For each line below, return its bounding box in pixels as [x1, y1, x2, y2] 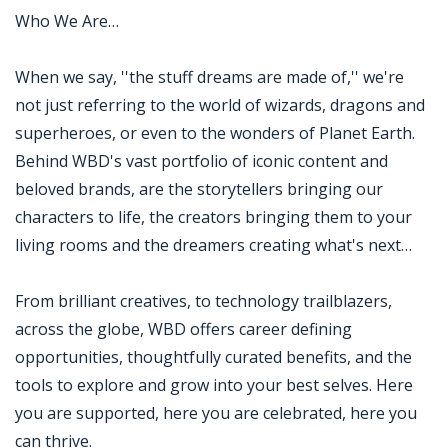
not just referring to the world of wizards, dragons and [15, 94, 425, 116]
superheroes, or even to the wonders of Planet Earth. [15, 122, 415, 144]
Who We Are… [15, 10, 119, 32]
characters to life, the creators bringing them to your [15, 206, 412, 228]
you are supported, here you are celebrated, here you [15, 402, 417, 424]
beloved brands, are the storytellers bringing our [15, 178, 383, 200]
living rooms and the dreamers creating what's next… [15, 234, 412, 256]
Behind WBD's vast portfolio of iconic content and [15, 150, 388, 172]
